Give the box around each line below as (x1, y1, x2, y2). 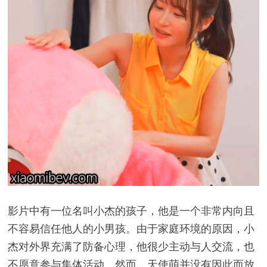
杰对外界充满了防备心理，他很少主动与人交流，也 (7, 239, 254, 253)
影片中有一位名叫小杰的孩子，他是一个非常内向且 (7, 203, 254, 218)
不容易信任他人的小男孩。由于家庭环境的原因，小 (7, 221, 254, 235)
